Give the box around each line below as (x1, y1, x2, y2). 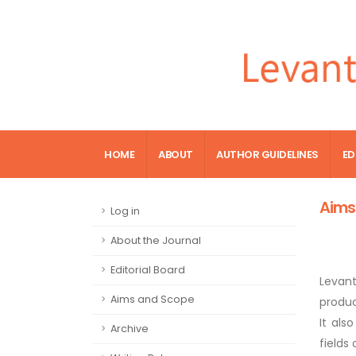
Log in (110, 204, 140, 219)
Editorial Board (110, 263, 185, 277)
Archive (110, 322, 149, 336)
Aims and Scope (110, 292, 195, 307)
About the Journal (110, 234, 201, 248)
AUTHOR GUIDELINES (216, 146, 319, 162)
